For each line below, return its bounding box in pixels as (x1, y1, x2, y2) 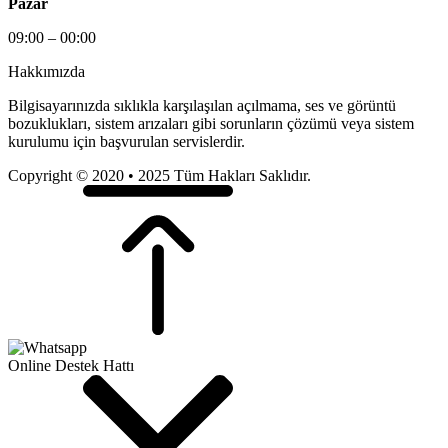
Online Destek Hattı (8, 356, 134, 374)
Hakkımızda (8, 62, 85, 80)
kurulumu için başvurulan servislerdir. (8, 132, 245, 150)
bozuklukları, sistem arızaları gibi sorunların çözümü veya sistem (8, 114, 414, 132)
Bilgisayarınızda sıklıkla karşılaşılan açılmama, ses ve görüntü (8, 96, 396, 114)
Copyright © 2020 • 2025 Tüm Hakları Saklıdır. (8, 166, 311, 184)
